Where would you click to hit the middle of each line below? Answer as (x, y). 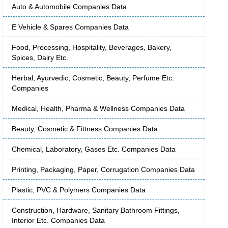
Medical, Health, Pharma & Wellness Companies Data (98, 109)
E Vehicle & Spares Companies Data (70, 27)
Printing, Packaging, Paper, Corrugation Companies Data (103, 170)
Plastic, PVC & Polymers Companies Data (79, 190)
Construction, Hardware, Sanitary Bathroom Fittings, (96, 210)
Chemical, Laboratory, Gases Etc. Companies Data (94, 149)
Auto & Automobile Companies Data (69, 7)
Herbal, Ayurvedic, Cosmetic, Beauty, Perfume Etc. (93, 78)
